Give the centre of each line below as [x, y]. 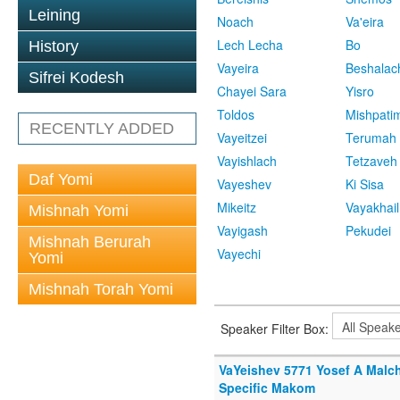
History [54, 46]
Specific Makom [267, 388]
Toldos [236, 115]
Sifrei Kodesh [76, 78]
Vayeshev [244, 184]
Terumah [371, 138]
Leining [54, 15]
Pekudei [368, 231]
